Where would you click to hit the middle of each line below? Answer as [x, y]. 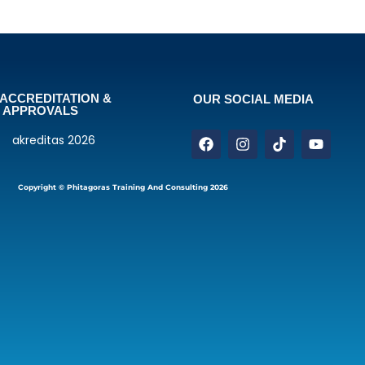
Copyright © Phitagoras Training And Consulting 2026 [123, 187]
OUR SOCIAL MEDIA [253, 99]
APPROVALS [40, 111]
